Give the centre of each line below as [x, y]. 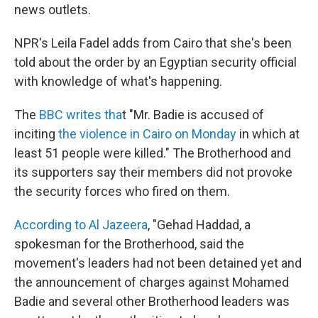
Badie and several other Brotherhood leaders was [152, 301]
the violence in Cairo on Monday [147, 134]
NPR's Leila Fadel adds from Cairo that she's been [153, 43]
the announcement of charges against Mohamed [152, 282]
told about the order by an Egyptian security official [155, 62]
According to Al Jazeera [81, 225]
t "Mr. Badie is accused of [193, 115]
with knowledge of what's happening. [118, 81]
